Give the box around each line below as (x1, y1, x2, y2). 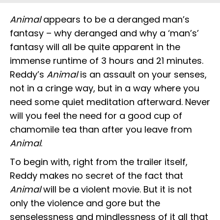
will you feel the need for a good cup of (10, 110, 182, 122)
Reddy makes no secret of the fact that (10, 169, 183, 182)
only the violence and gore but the (10, 197, 160, 210)
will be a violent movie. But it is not (41, 183, 192, 196)
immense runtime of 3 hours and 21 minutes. (10, 55, 203, 67)
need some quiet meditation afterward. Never (10, 96, 210, 109)
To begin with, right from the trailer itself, (10, 156, 188, 168)
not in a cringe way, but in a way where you (10, 82, 199, 95)
